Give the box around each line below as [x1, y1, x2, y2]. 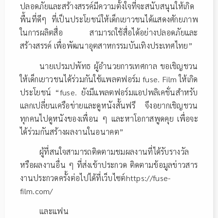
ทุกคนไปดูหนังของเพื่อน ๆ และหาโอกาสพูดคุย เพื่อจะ [20, 113, 198, 124]
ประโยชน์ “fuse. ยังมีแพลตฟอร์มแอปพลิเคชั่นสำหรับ [20, 87, 198, 97]
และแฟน [39, 206, 69, 217]
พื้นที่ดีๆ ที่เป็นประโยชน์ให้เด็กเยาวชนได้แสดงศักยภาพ [20, 14, 198, 25]
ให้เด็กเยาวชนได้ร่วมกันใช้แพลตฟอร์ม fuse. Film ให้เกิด [20, 73, 198, 84]
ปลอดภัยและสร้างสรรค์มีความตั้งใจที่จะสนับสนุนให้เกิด [20, 1, 194, 12]
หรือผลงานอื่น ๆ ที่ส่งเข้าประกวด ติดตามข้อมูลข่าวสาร [20, 160, 198, 170]
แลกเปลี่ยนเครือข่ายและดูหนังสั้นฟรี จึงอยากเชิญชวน [20, 100, 198, 110]
